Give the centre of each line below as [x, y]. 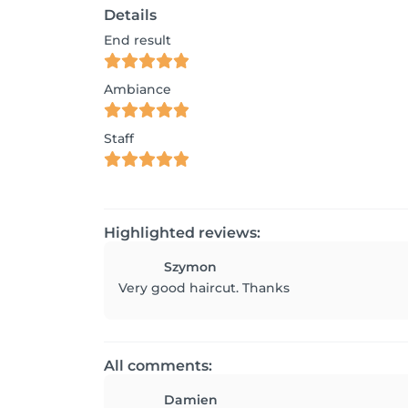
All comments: [158, 366]
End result [138, 40]
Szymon [190, 267]
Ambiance [138, 89]
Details [130, 15]
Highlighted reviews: [182, 233]
